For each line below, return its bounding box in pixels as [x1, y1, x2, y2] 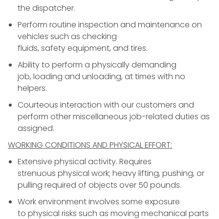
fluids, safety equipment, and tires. [18, 42, 148, 54]
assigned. [18, 122, 54, 134]
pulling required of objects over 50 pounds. [18, 179, 181, 191]
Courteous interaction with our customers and [18, 99, 194, 110]
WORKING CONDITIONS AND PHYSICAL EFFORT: [8, 139, 172, 151]
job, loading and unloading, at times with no [18, 70, 185, 82]
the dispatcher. [18, 2, 75, 14]
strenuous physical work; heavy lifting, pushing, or [18, 167, 204, 179]
